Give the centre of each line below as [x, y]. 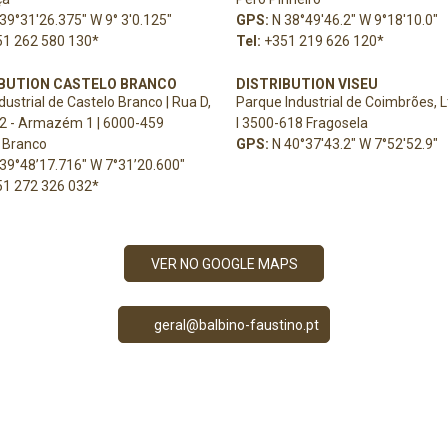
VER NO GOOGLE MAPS [224, 263]
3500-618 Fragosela [305, 123]
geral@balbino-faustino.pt [237, 324]
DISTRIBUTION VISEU [307, 84]
